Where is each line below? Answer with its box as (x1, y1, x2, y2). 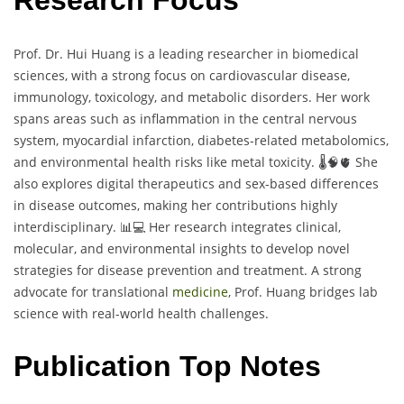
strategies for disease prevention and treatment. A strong (14, 261, 362, 279)
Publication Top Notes (14, 350, 321, 383)
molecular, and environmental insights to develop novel (14, 239, 350, 257)
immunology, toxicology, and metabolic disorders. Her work (14, 87, 370, 106)
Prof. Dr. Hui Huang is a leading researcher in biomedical (14, 44, 359, 62)
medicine (172, 282, 228, 300)
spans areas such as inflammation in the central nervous (14, 109, 357, 127)
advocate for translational (14, 282, 172, 300)
